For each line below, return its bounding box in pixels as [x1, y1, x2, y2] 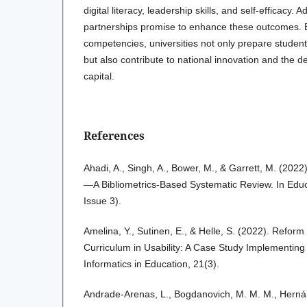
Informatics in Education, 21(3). [84, 258, 219, 269]
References [84, 127, 145, 143]
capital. [84, 70, 114, 82]
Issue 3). [84, 195, 121, 206]
